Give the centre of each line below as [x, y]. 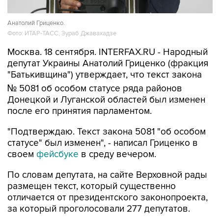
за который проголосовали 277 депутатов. [99, 209]
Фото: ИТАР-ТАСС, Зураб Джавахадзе [62, 33]
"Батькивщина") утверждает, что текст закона [105, 75]
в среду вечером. [117, 154]
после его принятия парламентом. [80, 111]
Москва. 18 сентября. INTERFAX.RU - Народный [108, 52]
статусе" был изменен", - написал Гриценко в [103, 143]
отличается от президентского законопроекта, [108, 198]
